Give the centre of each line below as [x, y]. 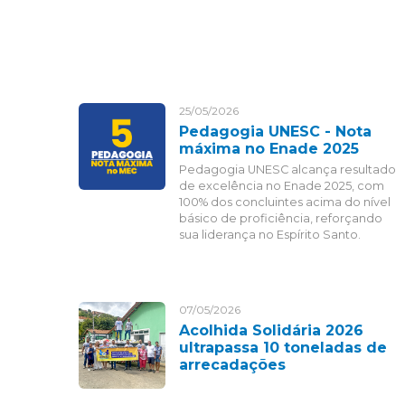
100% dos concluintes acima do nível [285, 202]
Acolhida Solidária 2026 [271, 330]
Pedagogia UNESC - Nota [275, 132]
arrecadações [232, 365]
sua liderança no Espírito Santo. [270, 235]
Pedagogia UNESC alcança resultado [287, 170]
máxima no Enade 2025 [269, 149]
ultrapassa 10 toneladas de [283, 348]
